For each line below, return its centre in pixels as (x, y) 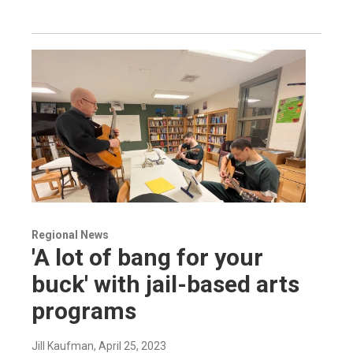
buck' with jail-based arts (165, 284)
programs (84, 310)
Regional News (70, 234)
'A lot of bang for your (147, 257)
